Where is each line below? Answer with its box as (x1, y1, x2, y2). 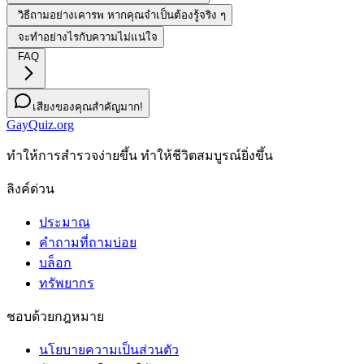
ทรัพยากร (39, 276, 94, 291)
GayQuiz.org (6, 118, 74, 132)
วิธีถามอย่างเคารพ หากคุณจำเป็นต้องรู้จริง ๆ (18, 9, 226, 22)
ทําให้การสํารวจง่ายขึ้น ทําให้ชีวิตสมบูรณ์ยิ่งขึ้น (6, 149, 273, 163)
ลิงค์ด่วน (6, 182, 54, 197)
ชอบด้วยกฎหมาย (6, 310, 104, 324)
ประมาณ (39, 215, 90, 230)
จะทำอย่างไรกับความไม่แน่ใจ (18, 31, 158, 44)
